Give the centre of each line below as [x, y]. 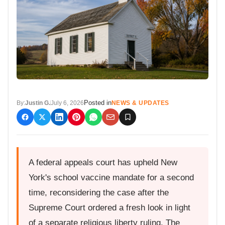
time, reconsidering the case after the [99, 192]
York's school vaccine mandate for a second [111, 177]
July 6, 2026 [67, 103]
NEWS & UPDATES [140, 103]
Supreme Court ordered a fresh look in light [109, 207]
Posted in [98, 102]
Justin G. [38, 103]
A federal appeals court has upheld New [103, 162]
